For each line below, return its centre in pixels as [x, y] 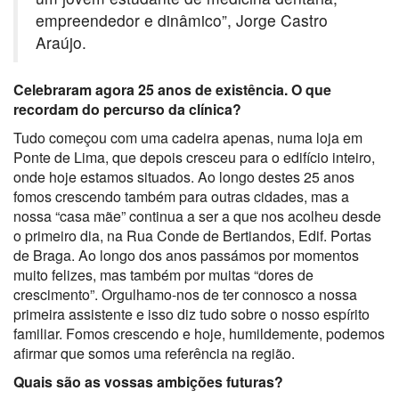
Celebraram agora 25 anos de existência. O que [172, 89]
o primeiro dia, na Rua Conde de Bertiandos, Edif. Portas [192, 235]
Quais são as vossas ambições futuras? [148, 381]
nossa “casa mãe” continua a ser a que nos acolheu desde [197, 216]
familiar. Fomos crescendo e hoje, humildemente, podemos [199, 333]
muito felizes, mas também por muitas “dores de [163, 274]
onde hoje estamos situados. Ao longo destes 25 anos [184, 176]
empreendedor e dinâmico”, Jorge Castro [182, 20]
